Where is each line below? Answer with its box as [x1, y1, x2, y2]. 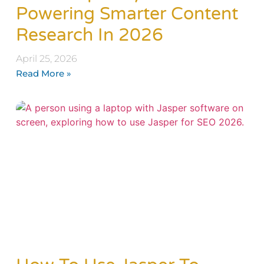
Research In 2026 [15, 24, 163, 46]
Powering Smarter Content [15, 2, 238, 25]
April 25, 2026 [15, 52, 77, 64]
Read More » [15, 67, 71, 79]
